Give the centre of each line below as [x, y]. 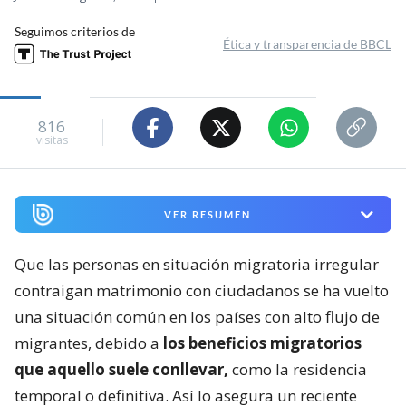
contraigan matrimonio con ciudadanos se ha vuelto [202, 291]
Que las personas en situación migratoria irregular [197, 265]
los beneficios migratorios [262, 343]
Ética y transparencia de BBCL [307, 44]
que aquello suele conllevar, [121, 370]
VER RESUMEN [207, 215]
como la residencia [298, 370]
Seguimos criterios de [75, 32]
